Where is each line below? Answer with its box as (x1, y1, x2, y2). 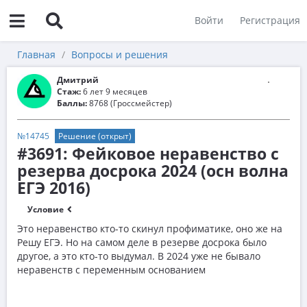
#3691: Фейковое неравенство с (17, 143, 279, 164)
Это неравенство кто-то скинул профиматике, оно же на (17, 222, 282, 235)
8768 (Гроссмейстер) (87, 97, 172, 109)
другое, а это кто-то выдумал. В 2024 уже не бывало (17, 249, 260, 262)
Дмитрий (57, 74, 99, 86)
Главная (17, 48, 56, 61)
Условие (27, 204, 66, 215)
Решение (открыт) (58, 130, 132, 142)
